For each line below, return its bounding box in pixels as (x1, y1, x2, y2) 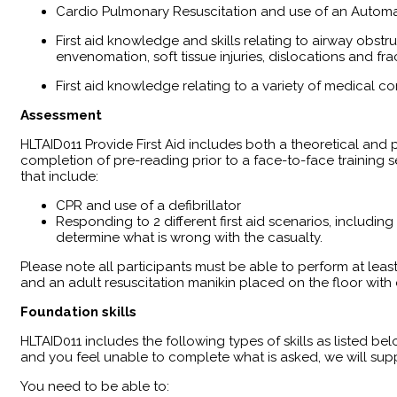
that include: (20, 167, 98, 184)
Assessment (20, 106, 102, 123)
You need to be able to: (20, 378, 169, 394)
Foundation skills (20, 303, 136, 320)
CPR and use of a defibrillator (56, 197, 241, 214)
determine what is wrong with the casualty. (56, 229, 323, 245)
